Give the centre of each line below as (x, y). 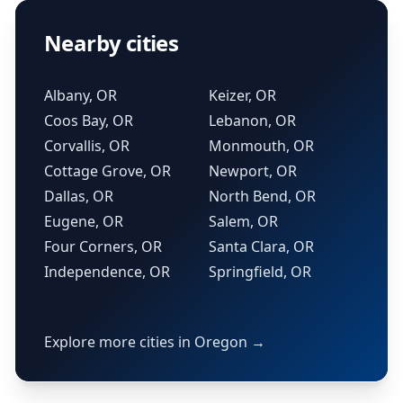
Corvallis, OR (87, 146)
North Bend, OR (262, 196)
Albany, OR (81, 95)
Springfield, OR (260, 272)
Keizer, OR (242, 95)
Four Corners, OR (103, 246)
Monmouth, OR (261, 146)
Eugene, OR (84, 221)
